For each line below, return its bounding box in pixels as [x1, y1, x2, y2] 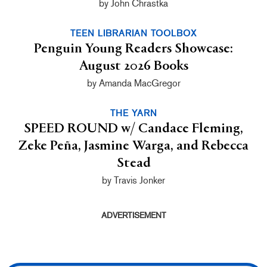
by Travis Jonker [102, 174, 165, 186]
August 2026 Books [79, 58, 188, 73]
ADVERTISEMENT [101, 210, 166, 221]
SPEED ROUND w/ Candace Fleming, [24, 121, 243, 136]
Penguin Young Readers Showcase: [34, 41, 233, 56]
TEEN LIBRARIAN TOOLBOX [70, 27, 197, 39]
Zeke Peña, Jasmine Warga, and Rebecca [18, 138, 249, 153]
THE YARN [110, 107, 157, 119]
